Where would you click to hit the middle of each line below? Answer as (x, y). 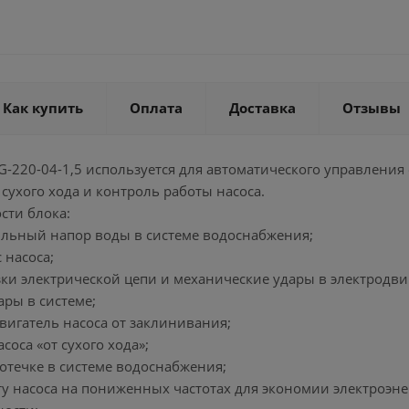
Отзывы (372, 108)
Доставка (262, 108)
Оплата (156, 108)
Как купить (43, 108)
